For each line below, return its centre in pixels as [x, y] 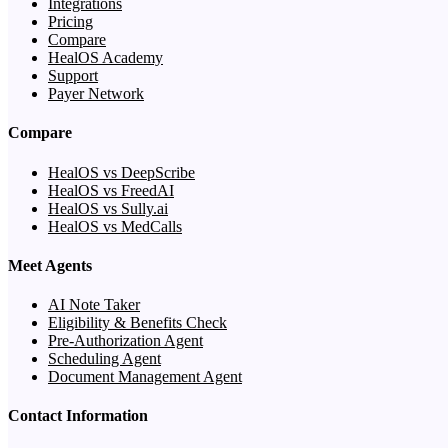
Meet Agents [50, 265]
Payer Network [96, 94]
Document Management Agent [145, 377]
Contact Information [78, 416]
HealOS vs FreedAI [111, 190]
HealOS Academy [105, 58]
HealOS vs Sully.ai [108, 208]
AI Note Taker [94, 305]
